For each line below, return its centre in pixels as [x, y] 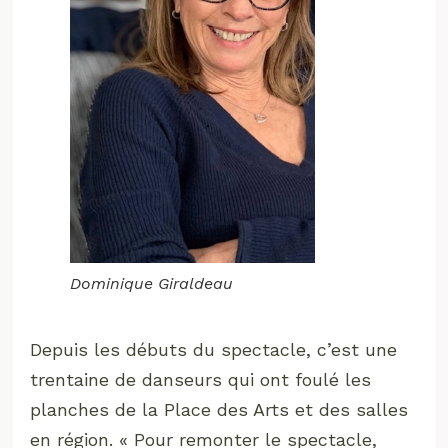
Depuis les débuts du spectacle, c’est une [214, 349]
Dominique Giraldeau [152, 283]
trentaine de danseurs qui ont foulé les [201, 379]
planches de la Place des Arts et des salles [219, 409]
